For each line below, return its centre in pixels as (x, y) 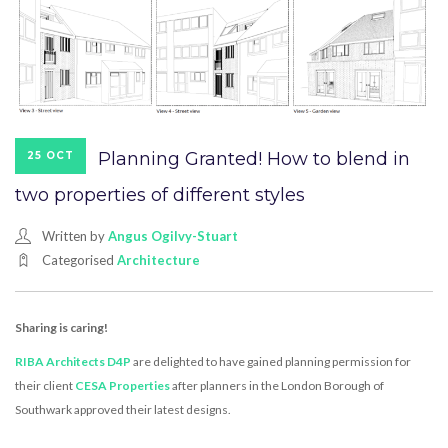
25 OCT (50, 155)
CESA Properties (122, 385)
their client (45, 385)
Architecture (158, 259)
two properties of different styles (160, 194)
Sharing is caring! (61, 327)
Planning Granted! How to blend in (254, 158)
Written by (75, 235)
